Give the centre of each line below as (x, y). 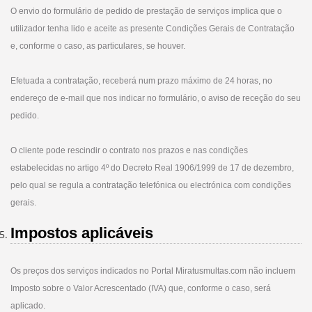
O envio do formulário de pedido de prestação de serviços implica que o (146, 11)
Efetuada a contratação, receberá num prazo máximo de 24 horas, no (141, 81)
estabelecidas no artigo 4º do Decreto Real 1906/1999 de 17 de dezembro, (152, 168)
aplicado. (28, 306)
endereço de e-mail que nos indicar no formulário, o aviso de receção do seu (156, 98)
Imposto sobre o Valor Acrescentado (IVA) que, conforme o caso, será (141, 288)
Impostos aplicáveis (82, 233)
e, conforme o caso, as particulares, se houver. (98, 46)
